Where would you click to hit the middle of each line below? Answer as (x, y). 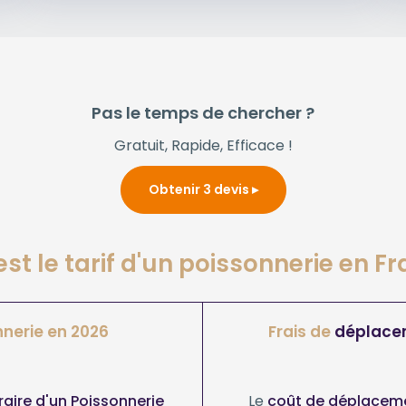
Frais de (301, 331)
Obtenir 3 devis (200, 189)
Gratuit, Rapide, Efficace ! (203, 145)
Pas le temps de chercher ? (203, 112)
